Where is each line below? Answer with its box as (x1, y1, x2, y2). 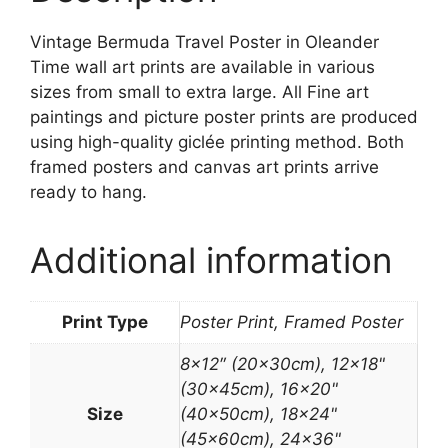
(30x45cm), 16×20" (180, 379, 338, 400)
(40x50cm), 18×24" (180, 404, 337, 425)
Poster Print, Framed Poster (180, 312, 403, 333)
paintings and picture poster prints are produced (30, 107, 418, 128)
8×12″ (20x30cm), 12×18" (180, 354, 385, 375)
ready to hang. (30, 182, 147, 203)
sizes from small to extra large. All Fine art (30, 82, 369, 103)
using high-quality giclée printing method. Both (30, 132, 404, 153)
